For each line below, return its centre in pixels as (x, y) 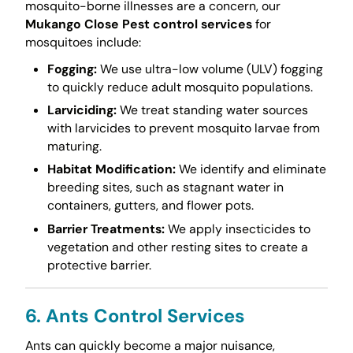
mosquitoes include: (83, 42)
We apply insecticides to (237, 229)
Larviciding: (82, 110)
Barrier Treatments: (106, 229)
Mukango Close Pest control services (138, 24)
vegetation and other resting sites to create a (177, 247)
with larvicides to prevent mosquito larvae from (183, 128)
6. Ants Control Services (135, 315)
